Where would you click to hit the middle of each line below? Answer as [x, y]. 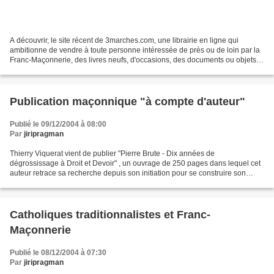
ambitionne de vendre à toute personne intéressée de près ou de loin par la [135, 50]
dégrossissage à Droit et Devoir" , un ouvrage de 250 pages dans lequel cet [135, 164]
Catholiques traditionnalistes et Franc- [110, 215]
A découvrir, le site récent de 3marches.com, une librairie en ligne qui [124, 41]
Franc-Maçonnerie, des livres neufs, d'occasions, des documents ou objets [133, 60]
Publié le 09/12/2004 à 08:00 [58, 124]
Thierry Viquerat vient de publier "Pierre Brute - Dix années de [112, 154]
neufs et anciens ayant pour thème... [70, 70]
